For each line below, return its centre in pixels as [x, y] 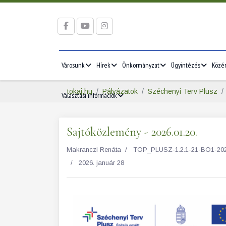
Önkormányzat [141, 65]
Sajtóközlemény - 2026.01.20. [132, 132]
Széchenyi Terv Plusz [183, 91]
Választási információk [89, 95]
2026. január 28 [101, 163]
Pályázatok [120, 91]
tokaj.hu [80, 91]
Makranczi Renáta [94, 150]
